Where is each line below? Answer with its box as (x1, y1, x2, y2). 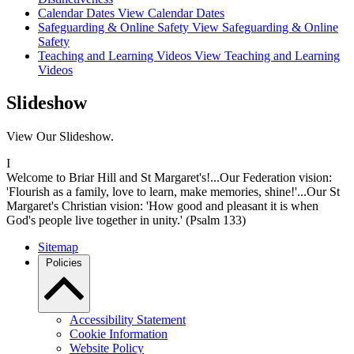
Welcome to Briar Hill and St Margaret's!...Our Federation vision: (6, 171, 332, 185)
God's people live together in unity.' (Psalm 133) (6, 213, 246, 228)
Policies (46, 257, 82, 269)
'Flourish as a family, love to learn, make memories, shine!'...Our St (6, 185, 340, 199)
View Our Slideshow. (6, 130, 114, 144)
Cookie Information (70, 327, 168, 341)
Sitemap (38, 240, 78, 254)
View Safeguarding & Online (192, 20, 338, 34)
